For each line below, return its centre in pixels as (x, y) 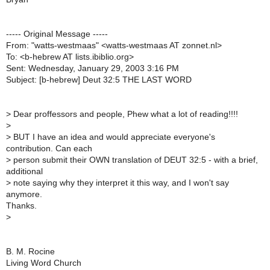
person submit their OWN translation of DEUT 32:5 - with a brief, (134, 160)
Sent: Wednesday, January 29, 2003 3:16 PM (93, 68)
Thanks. (21, 206)
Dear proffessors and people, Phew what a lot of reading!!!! (124, 114)
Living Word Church (44, 263)
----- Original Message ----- (57, 34)
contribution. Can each (49, 148)
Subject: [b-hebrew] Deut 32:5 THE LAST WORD (99, 80)
